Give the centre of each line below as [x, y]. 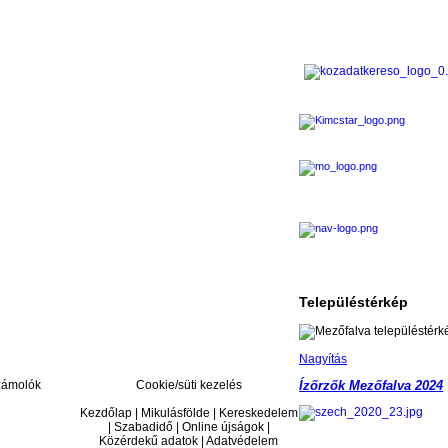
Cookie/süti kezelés [188, 385]
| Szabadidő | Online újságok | [188, 427]
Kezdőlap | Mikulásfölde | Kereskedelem [188, 413]
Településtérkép [353, 302]
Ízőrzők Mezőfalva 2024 [371, 386]
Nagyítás [323, 359]
